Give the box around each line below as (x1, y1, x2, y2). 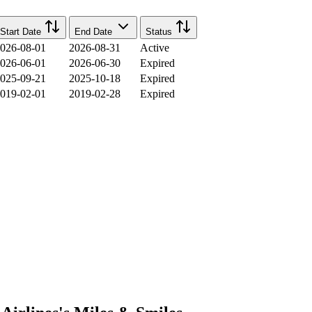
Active (140, 42, 169, 54)
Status (146, 26, 172, 38)
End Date (75, 26, 112, 38)
